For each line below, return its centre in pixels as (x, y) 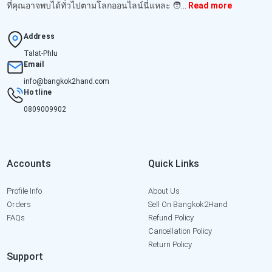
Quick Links (174, 163)
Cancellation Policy (180, 231)
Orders (19, 204)
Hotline (38, 92)
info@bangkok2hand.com (66, 81)
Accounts (29, 163)
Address (39, 36)
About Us (164, 191)
